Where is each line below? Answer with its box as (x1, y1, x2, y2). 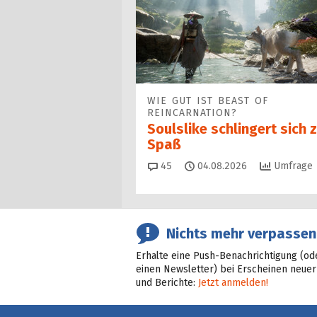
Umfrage (271, 160, 313, 173)
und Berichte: (136, 277, 198, 289)
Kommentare (171, 159, 230, 172)
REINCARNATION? (147, 107, 237, 119)
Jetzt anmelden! (198, 277, 268, 289)
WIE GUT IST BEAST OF (147, 95, 268, 107)
